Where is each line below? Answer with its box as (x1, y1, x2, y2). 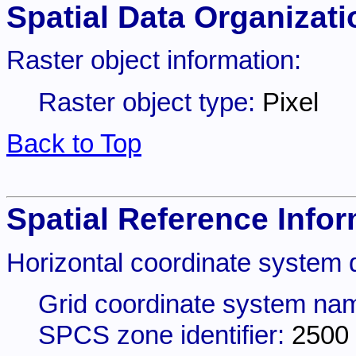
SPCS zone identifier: (38, 321, 292, 350)
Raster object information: (6, 46, 301, 75)
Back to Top (6, 130, 141, 159)
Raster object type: (38, 87, 262, 117)
